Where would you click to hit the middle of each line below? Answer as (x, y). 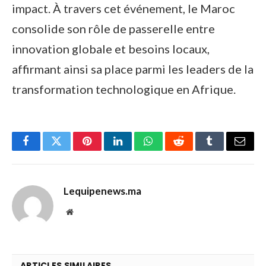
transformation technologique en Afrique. (124, 89)
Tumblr (224, 150)
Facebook (46, 150)
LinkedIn (136, 150)
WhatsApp (170, 150)
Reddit (192, 150)
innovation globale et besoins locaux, (111, 48)
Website (86, 211)
